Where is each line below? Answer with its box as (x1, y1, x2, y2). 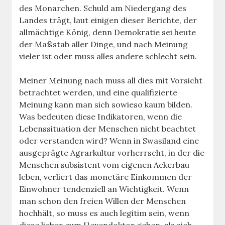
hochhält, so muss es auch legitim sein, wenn (19, 207, 190, 218)
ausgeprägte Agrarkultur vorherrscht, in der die (19, 147, 205, 158)
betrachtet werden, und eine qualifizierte (19, 87, 178, 97)
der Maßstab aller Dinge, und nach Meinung (19, 39, 188, 49)
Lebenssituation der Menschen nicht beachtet (19, 123, 196, 134)
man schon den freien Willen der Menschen (19, 195, 186, 206)
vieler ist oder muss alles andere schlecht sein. (19, 51, 197, 61)
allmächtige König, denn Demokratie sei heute (19, 27, 196, 37)
